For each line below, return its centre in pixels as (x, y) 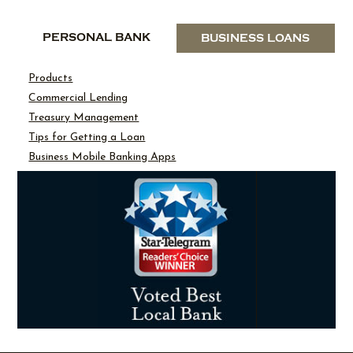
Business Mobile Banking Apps (102, 157)
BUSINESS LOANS (256, 38)
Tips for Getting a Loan (87, 137)
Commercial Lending (78, 98)
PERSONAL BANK (97, 38)
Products (51, 78)
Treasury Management (84, 117)
